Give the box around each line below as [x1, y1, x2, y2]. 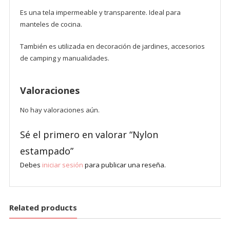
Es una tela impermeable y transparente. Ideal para [20, 7, 181, 17]
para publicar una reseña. [83, 160, 166, 169]
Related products [9, 202, 77, 213]
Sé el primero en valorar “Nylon [20, 128, 158, 141]
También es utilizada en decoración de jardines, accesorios [20, 41, 205, 51]
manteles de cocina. [20, 19, 82, 29]
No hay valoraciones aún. [20, 105, 100, 114]
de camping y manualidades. [20, 53, 109, 63]
